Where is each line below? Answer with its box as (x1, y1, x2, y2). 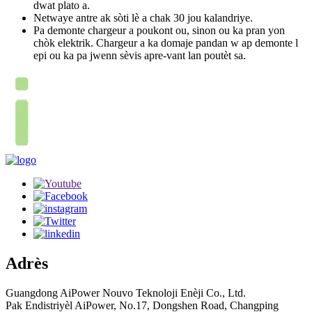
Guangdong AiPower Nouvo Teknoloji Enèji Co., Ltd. (6, 286, 246, 299)
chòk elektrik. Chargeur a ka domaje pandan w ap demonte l (33, 36, 298, 49)
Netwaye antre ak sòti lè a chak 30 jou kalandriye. (33, 11, 253, 24)
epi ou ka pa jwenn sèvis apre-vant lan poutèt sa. (33, 49, 246, 61)
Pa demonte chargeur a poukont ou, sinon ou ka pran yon (33, 24, 285, 36)
